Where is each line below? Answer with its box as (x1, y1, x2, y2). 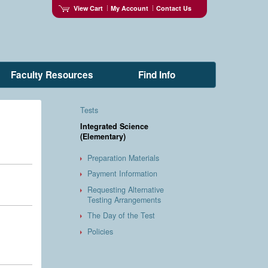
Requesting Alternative (87, 184, 165, 195)
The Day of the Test (87, 210, 156, 221)
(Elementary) (80, 130, 126, 142)
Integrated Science (80, 120, 148, 132)
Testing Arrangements (87, 194, 162, 205)
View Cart (73, 3, 103, 13)
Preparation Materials (87, 152, 160, 163)
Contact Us (156, 3, 191, 13)
